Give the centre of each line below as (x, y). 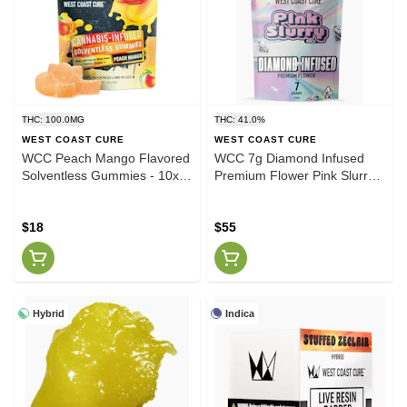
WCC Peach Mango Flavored (106, 158)
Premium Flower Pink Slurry (294, 175)
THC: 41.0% (240, 119)
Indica (240, 313)
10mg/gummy (61, 192)
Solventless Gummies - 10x (100, 175)
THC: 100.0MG (53, 119)
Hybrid (49, 313)
